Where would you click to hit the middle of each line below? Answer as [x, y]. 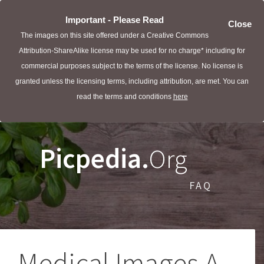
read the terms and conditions [125, 97]
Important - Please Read [114, 20]
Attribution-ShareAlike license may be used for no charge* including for [132, 51]
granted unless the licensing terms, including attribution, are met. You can [132, 81]
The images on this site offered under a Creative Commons [114, 35]
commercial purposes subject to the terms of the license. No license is [132, 66]
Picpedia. [94, 158]
